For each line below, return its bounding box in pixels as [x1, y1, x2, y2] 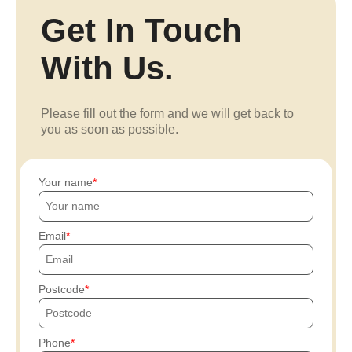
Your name [38, 176, 93, 189]
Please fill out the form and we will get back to [41, 107, 294, 120]
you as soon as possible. [41, 123, 178, 136]
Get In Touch [41, 12, 242, 49]
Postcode [38, 283, 85, 295]
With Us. [41, 49, 174, 86]
